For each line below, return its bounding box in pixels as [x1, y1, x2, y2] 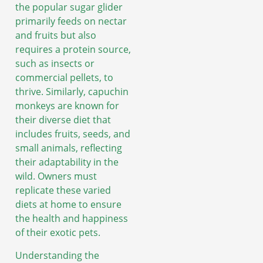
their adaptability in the [15, 156, 119, 169]
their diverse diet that [15, 113, 111, 127]
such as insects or [15, 57, 95, 70]
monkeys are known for [15, 99, 119, 113]
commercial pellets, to [15, 71, 113, 85]
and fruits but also [15, 29, 96, 42]
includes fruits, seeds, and [15, 127, 130, 141]
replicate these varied [15, 184, 111, 197]
